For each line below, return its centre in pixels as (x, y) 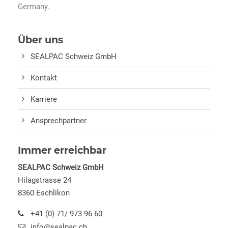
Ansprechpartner (59, 121)
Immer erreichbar (62, 150)
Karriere (44, 99)
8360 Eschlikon (44, 193)
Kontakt (44, 78)
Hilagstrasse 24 (45, 180)
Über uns (40, 40)
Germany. (34, 7)
